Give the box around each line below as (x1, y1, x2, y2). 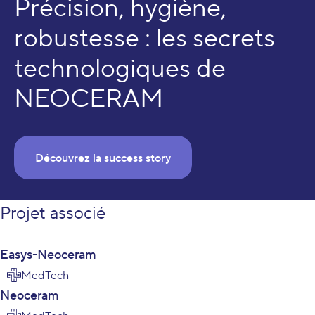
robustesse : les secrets (14, 22, 275, 55)
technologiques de (14, 53, 226, 85)
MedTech (21, 268, 69, 283)
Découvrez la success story (35, 150, 171, 165)
